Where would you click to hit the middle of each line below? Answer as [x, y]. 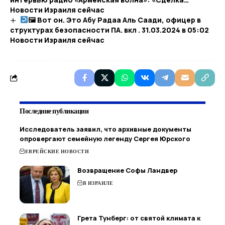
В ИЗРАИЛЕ [98, 183]
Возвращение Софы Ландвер [127, 171]
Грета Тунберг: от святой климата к [139, 218]
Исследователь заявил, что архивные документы [105, 129]
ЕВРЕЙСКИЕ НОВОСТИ [57, 152]
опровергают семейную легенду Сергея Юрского [105, 139]
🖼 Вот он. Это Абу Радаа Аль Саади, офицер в [114, 20]
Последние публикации [54, 111]
